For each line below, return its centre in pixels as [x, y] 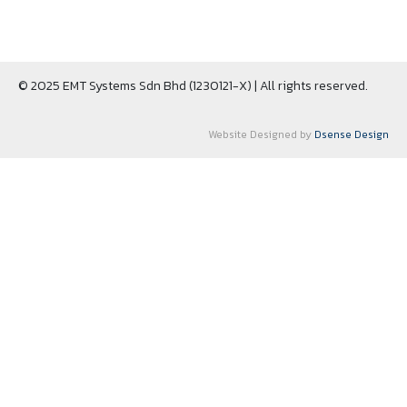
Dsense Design [352, 134]
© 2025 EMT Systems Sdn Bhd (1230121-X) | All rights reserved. [193, 85]
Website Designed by [261, 134]
